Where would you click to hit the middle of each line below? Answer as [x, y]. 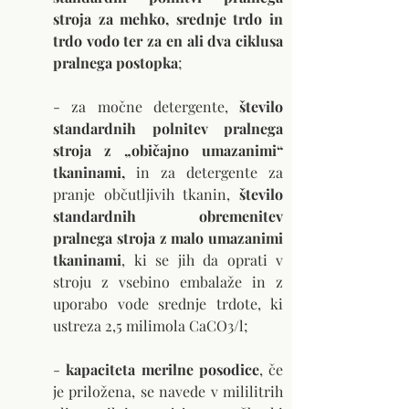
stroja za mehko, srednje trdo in [168, 19]
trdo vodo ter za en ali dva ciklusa [168, 41]
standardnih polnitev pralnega [168, 129]
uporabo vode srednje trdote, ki [168, 304]
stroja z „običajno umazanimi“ [168, 151]
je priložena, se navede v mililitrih [168, 392]
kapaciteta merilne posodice [163, 370]
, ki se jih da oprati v [202, 260]
